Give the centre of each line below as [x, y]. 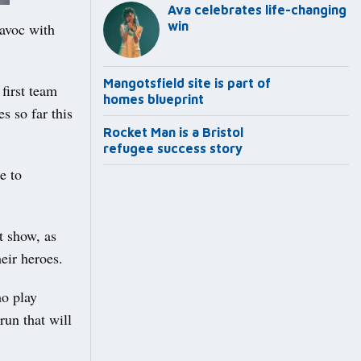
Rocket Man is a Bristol [173, 133]
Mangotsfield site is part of [187, 83]
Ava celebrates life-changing [257, 10]
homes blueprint [154, 100]
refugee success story [173, 149]
